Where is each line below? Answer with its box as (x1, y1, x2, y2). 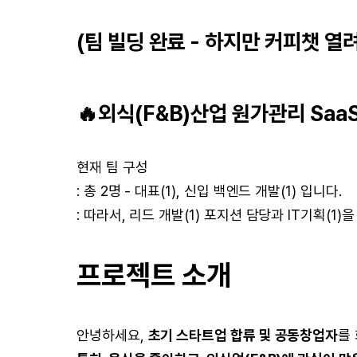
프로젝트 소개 (76, 258, 231, 292)
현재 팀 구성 (76, 159, 148, 175)
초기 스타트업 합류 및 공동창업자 (147, 327, 339, 343)
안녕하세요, (76, 327, 148, 343)
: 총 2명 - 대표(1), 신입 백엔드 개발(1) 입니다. (76, 182, 342, 199)
